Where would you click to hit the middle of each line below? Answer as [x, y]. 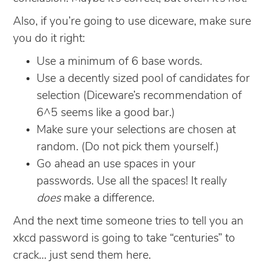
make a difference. [108, 198]
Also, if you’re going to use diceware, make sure [132, 22]
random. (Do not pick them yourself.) [128, 147]
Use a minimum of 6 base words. [119, 62]
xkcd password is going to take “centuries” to [124, 238]
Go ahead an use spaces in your [116, 164]
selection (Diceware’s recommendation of [139, 96]
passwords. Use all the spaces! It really [132, 181]
